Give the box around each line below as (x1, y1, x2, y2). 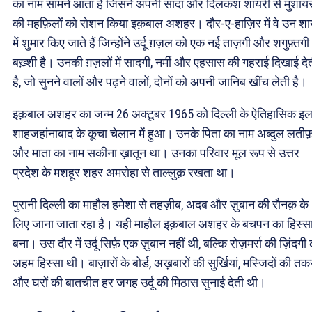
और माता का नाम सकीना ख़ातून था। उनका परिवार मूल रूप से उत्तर (13, 146, 299, 161)
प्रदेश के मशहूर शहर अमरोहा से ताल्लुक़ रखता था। (13, 165, 238, 180)
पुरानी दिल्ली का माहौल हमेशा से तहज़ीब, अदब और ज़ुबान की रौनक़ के (13, 197, 309, 212)
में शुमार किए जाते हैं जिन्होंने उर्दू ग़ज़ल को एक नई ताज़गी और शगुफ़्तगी (13, 36, 309, 51)
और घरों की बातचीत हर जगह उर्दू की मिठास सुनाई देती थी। (13, 275, 266, 290)
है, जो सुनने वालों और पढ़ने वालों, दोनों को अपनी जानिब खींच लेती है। (13, 75, 307, 90)
